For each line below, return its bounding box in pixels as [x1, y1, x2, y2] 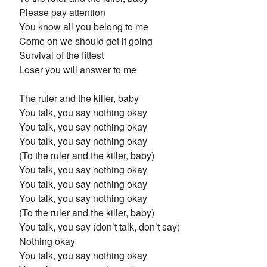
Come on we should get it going [19, 34, 153, 48]
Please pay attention [19, 5, 105, 19]
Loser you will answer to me [19, 63, 136, 76]
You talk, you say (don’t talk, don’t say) [19, 220, 180, 234]
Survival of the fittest [19, 48, 104, 62]
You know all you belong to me [19, 20, 148, 33]
